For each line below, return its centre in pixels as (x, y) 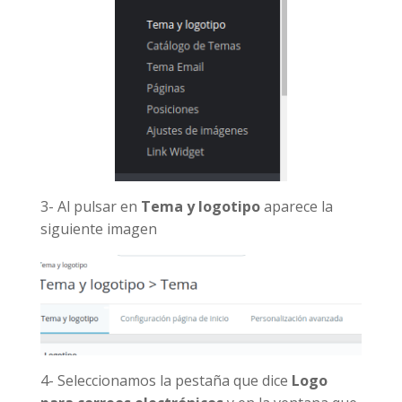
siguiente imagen (98, 229)
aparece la (296, 207)
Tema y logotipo (200, 207)
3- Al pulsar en (90, 207)
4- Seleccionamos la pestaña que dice (166, 381)
